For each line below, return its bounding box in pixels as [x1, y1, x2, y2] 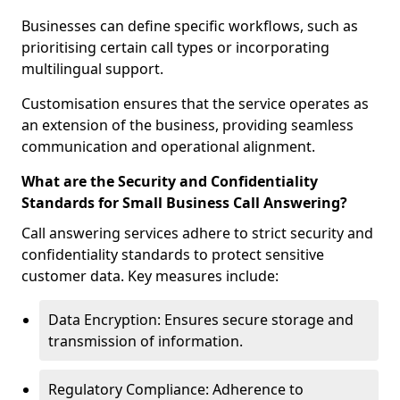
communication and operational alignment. [21, 137, 315, 156]
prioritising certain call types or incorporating [21, 37, 329, 57]
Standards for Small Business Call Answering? [21, 193, 347, 212]
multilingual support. [21, 59, 163, 79]
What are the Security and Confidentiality [21, 171, 318, 191]
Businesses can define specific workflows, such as [21, 16, 358, 36]
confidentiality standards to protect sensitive [21, 245, 324, 264]
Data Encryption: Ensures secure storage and [48, 310, 354, 329]
